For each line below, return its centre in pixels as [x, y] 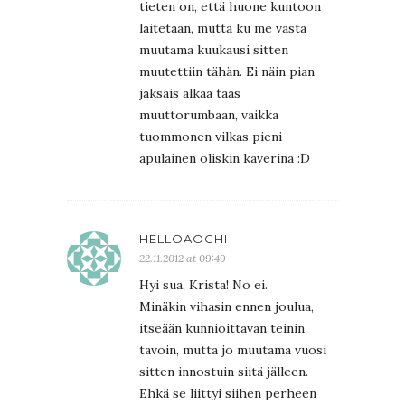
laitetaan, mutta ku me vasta [223, 28]
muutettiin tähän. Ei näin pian [227, 71]
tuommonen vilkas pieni [211, 136]
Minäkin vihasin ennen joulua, [226, 306]
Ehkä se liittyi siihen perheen [228, 393]
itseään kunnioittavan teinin [222, 328]
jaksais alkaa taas [190, 93]
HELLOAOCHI [184, 238]
